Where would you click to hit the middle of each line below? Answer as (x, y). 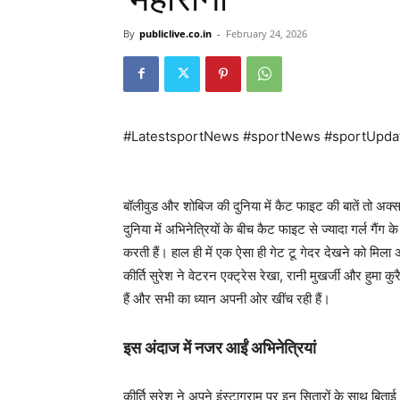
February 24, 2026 (267, 33)
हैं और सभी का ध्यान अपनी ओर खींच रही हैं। (227, 298)
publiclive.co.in (175, 33)
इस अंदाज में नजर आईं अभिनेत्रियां (220, 347)
